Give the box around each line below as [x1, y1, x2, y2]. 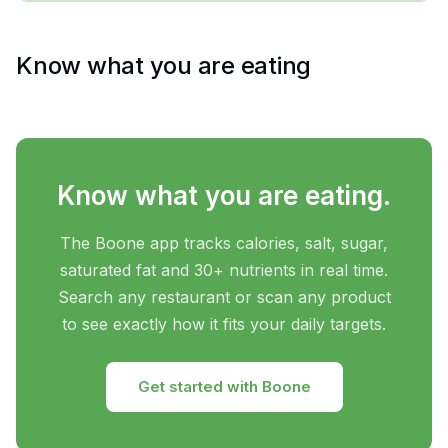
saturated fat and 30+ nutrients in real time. [60, 260, 388, 281]
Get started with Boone [137, 377, 311, 397]
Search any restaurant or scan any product [57, 287, 391, 308]
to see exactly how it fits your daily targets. [62, 314, 386, 335]
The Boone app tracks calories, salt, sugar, [60, 233, 388, 254]
